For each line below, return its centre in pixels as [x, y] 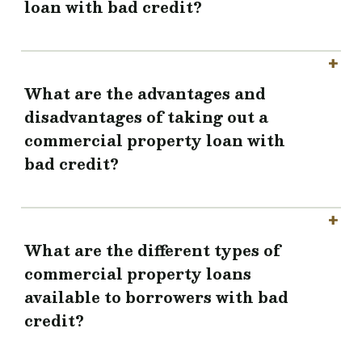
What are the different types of [152, 250]
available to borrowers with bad [156, 297]
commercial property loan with [155, 141]
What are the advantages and [145, 94]
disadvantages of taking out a [146, 117]
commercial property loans [138, 274]
